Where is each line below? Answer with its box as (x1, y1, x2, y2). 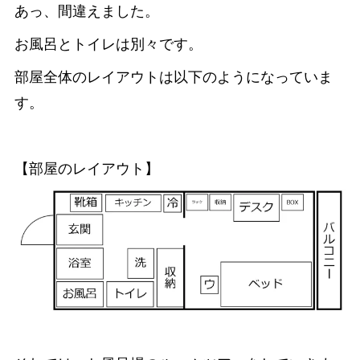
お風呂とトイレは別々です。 (14, 36, 202, 53)
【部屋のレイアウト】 (14, 161, 159, 178)
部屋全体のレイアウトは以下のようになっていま (14, 69, 333, 86)
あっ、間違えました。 (14, 3, 159, 20)
